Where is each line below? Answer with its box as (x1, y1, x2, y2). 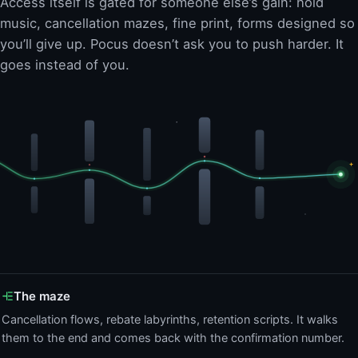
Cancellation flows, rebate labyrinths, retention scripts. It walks (2, 312, 338, 327)
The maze (14, 288, 70, 304)
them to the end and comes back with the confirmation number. (2, 330, 344, 345)
